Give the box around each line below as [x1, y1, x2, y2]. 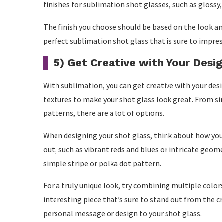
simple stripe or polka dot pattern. [43, 158, 161, 168]
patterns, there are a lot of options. [43, 108, 164, 118]
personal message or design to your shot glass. [43, 208, 202, 218]
